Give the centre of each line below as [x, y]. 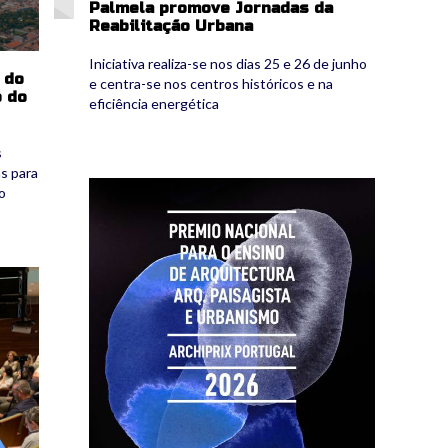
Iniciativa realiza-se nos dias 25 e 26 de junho [228, 64]
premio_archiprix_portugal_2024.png [246, 187]
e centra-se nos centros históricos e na [211, 84]
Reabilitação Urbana [171, 26]
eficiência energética [154, 104]
